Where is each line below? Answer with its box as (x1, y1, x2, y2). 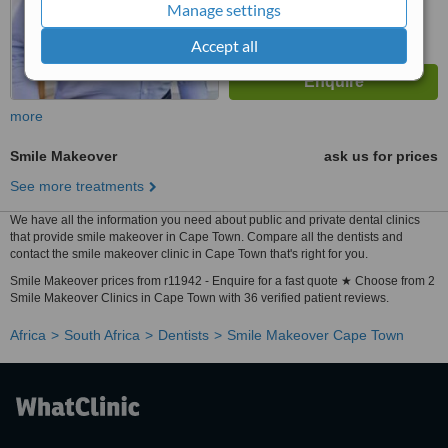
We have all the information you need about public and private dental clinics (10, 213, 420, 227)
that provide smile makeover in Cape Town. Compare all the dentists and (10, 230, 403, 244)
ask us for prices (324, 148, 438, 164)
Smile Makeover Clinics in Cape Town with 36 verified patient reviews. (10, 291, 389, 305)
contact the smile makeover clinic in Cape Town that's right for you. (10, 247, 368, 261)
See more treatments (10, 178, 144, 194)
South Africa (64, 327, 140, 343)
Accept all (190, 35, 258, 55)
